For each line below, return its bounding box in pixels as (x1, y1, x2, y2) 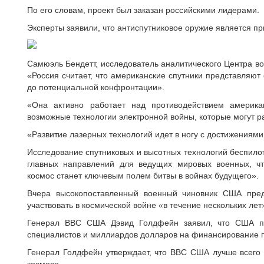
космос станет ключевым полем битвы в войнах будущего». (27, 171, 259, 180)
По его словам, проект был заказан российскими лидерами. (27, 5, 259, 15)
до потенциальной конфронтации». (27, 82, 164, 92)
